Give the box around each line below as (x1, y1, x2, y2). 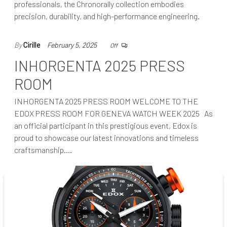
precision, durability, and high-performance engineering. (14, 11, 200, 21)
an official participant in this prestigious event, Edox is (14, 120, 197, 130)
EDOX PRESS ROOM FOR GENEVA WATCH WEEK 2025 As (14, 108, 213, 118)
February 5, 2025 (47, 40, 98, 49)
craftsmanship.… (14, 144, 72, 155)
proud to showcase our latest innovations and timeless (14, 132, 199, 142)
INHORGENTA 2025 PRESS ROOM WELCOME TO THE (14, 96, 198, 106)
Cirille (22, 40, 42, 49)
